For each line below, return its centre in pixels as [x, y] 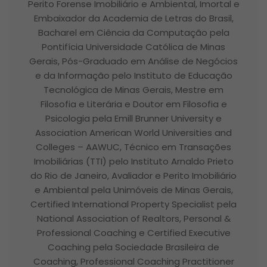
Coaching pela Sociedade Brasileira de [133, 247]
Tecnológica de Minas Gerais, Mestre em [133, 90]
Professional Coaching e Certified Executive [133, 233]
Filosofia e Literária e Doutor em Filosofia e [133, 104]
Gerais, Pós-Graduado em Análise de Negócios [133, 61]
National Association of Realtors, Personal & [133, 219]
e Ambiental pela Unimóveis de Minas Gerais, [133, 190]
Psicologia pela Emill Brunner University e [133, 119]
